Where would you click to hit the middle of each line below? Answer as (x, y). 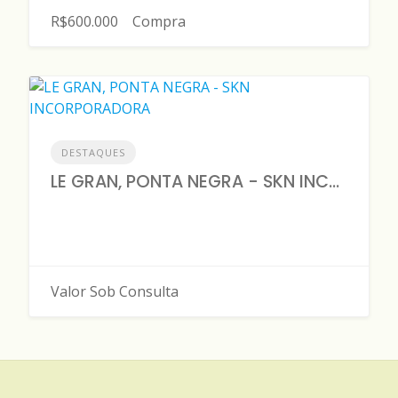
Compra (159, 21)
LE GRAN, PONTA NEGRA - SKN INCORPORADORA (334, 182)
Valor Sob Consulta (115, 291)
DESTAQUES (93, 152)
